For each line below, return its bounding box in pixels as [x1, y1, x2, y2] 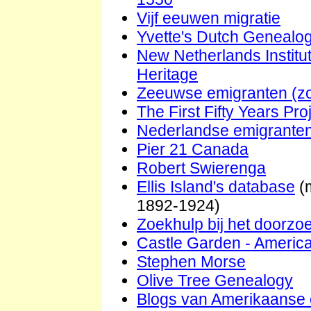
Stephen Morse [137, 253, 246, 271]
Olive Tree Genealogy [137, 271, 293, 290]
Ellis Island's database [137, 178, 295, 196]
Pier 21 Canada [137, 140, 249, 159]
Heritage [137, 65, 198, 84]
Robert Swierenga [137, 159, 266, 178]
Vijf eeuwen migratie [137, 9, 280, 28]
